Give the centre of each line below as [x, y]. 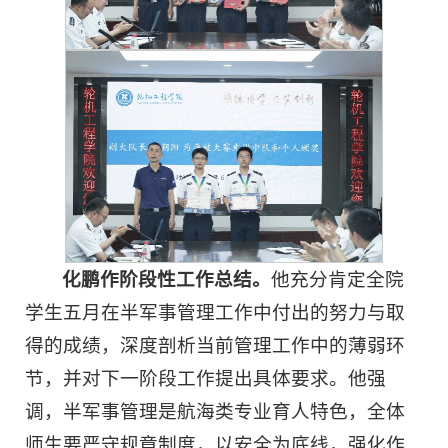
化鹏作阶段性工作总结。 [167, 280]
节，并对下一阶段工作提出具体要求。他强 [205, 379]
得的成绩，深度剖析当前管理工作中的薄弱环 [215, 346]
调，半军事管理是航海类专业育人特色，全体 [215, 412]
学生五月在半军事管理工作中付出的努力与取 [215, 313]
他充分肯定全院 [338, 280]
